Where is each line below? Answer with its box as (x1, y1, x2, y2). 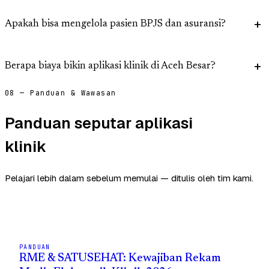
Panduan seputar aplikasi (5, 112, 193, 133)
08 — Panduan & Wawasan (5, 88, 116, 98)
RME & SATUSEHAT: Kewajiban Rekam (19, 252, 221, 264)
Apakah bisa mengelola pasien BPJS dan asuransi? (5, 19, 226, 30)
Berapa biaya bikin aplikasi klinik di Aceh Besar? (5, 61, 216, 72)
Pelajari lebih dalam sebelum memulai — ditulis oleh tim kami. (5, 172, 253, 184)
